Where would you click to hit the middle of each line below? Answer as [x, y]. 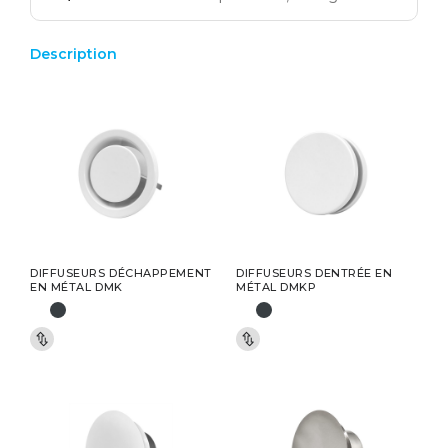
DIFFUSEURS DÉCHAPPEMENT [121, 273]
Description [73, 54]
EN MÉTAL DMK [76, 287]
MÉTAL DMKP [276, 287]
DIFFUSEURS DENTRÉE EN [314, 273]
